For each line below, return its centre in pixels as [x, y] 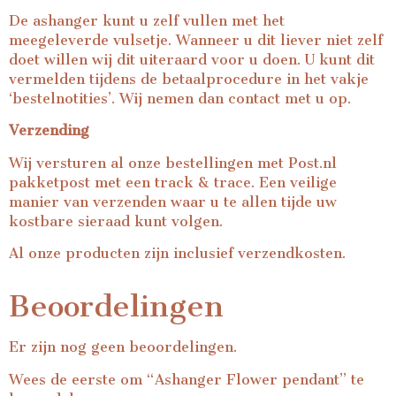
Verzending [49, 131]
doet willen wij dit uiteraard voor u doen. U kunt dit [192, 60]
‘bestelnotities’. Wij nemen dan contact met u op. [180, 99]
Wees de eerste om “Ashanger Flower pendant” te [187, 379]
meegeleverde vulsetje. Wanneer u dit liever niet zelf [196, 41]
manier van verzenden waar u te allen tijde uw [173, 202]
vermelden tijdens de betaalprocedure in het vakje [189, 80]
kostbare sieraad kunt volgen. [116, 221]
